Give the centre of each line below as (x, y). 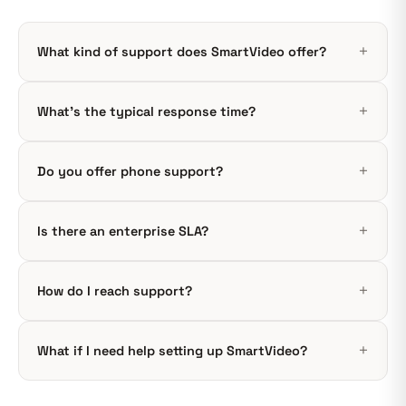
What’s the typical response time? (146, 111)
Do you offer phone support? (130, 171)
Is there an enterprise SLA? (123, 231)
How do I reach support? (115, 290)
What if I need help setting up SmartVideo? (172, 350)
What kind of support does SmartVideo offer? (182, 51)
